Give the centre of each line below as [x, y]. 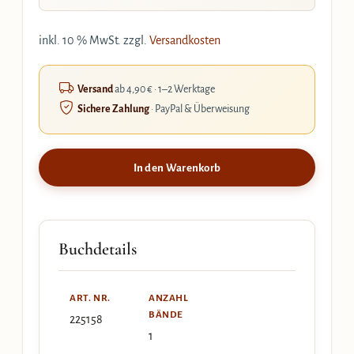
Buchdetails [98, 249]
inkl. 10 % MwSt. [80, 40]
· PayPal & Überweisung [200, 109]
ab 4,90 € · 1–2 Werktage [164, 89]
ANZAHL [169, 298]
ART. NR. [90, 298]
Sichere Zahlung [113, 109]
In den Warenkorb [177, 168]
